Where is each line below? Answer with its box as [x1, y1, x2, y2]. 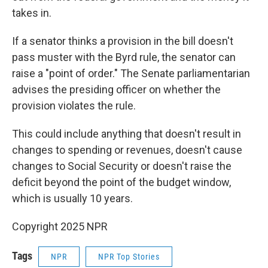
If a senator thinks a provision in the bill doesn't [12, 35, 233, 48]
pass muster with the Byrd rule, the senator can [12, 51, 236, 64]
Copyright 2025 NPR [12, 220, 108, 233]
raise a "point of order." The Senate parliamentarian [12, 67, 250, 80]
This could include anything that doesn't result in [12, 127, 241, 141]
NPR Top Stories [98, 252, 160, 262]
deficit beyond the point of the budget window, [12, 176, 231, 189]
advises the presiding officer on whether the [12, 83, 221, 96]
